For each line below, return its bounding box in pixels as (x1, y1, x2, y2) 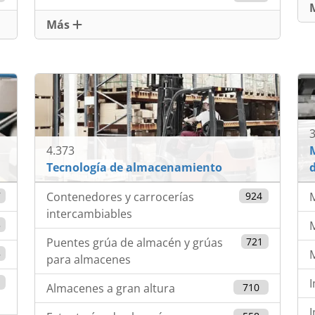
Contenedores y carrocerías (46, 189, 195, 205)
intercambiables (46, 206, 133, 222)
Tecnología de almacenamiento (46, 160, 223, 176)
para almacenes (46, 252, 131, 268)
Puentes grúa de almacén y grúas (46, 235, 224, 251)
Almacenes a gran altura (46, 281, 176, 297)
